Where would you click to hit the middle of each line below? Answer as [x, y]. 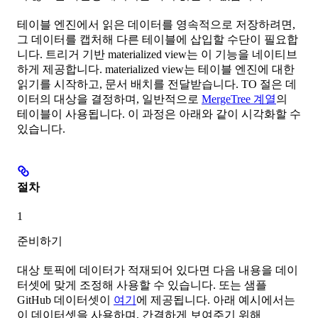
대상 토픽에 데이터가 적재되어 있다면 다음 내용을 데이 [158, 270]
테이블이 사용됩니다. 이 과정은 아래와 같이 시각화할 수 [159, 114]
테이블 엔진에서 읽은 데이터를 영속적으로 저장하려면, [156, 24]
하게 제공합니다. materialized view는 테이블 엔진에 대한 [156, 69]
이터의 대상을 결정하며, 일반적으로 [109, 99]
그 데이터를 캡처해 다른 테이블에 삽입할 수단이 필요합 [158, 39]
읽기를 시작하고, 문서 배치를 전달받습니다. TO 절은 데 [157, 84]
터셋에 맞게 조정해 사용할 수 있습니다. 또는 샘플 [142, 285]
